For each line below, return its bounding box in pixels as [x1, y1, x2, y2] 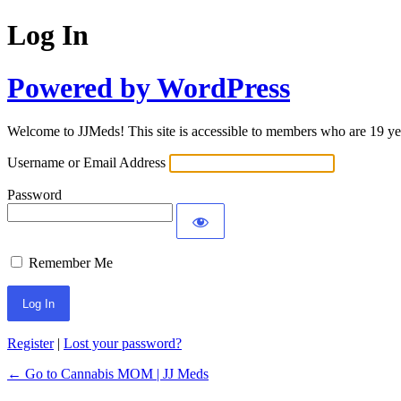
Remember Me [29, 255, 113, 271]
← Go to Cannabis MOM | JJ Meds [7, 366, 209, 382]
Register [7, 336, 54, 352]
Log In [7, 19, 89, 52]
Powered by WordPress [7, 71, 290, 104]
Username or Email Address [7, 155, 166, 171]
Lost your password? [64, 336, 182, 352]
